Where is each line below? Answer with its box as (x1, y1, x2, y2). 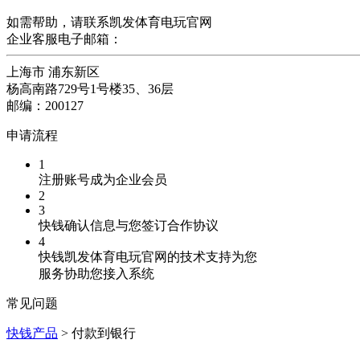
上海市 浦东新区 (6, 65, 100, 79)
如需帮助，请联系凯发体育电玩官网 (6, 15, 212, 29)
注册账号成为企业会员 (39, 173, 167, 186)
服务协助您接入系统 (39, 267, 154, 280)
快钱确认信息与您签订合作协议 (39, 219, 219, 232)
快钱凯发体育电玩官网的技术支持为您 (39, 250, 257, 264)
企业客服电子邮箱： (6, 32, 122, 46)
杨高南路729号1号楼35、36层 (6, 82, 174, 96)
